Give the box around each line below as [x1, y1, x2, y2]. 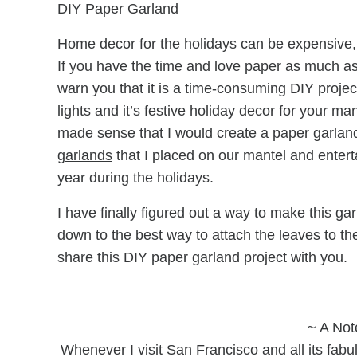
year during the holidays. [57, 169, 214, 186]
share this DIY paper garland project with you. [57, 249, 347, 265]
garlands [57, 147, 112, 163]
